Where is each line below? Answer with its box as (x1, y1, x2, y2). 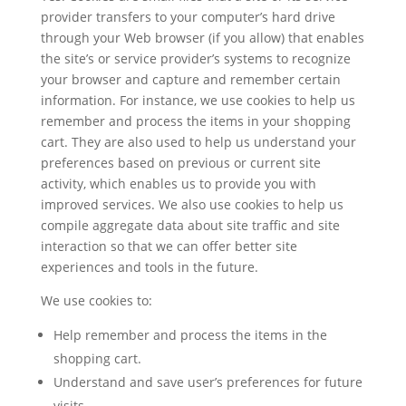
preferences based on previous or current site (40, 154, 321, 171)
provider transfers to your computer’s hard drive (40, 8, 335, 25)
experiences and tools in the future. (40, 258, 258, 275)
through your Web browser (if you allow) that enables (40, 29, 364, 46)
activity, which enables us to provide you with (40, 175, 316, 192)
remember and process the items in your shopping (40, 112, 351, 130)
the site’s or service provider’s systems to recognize (40, 50, 351, 67)
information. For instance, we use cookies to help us (40, 92, 355, 109)
